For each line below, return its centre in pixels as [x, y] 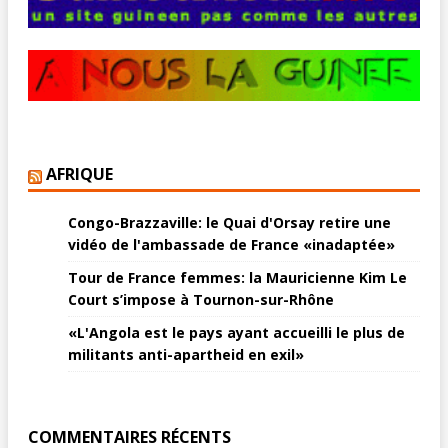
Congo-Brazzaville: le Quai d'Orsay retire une [229, 222]
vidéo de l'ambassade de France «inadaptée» [231, 244]
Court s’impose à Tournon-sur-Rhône [201, 299]
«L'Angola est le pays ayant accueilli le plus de [236, 332]
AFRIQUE [79, 173]
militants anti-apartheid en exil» [186, 354]
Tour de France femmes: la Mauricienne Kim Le [237, 277]
